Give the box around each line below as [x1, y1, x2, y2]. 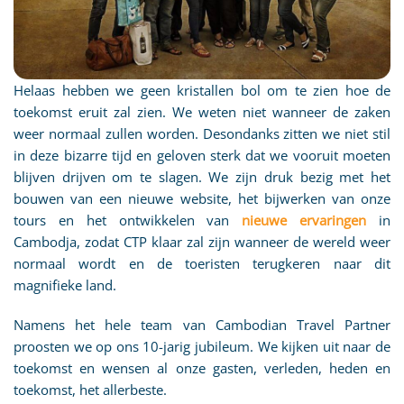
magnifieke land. [14, 275, 116, 294]
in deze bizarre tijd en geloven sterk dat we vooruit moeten [14, 145, 390, 164]
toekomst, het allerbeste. [14, 380, 167, 399]
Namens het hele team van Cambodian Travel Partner [14, 315, 390, 334]
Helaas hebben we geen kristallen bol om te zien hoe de [14, 80, 390, 99]
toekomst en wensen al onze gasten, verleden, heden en [14, 358, 390, 377]
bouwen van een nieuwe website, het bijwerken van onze [14, 188, 390, 207]
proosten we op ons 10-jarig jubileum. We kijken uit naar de [14, 336, 390, 355]
